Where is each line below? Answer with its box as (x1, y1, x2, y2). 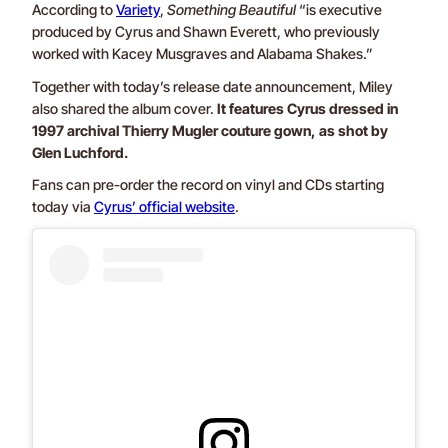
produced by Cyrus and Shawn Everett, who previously (32, 22, 380, 40)
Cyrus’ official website (94, 198, 235, 216)
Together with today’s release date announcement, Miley (32, 77, 393, 95)
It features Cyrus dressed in (217, 99, 398, 117)
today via (32, 198, 94, 216)
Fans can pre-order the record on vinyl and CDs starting (32, 176, 384, 194)
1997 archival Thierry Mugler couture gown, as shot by (32, 121, 388, 139)
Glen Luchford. (32, 143, 131, 161)
